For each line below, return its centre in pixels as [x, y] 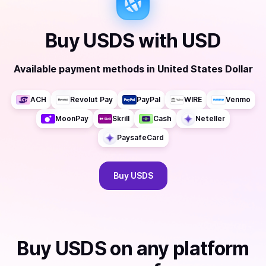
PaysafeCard [140, 137]
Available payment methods [79, 69]
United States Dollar [205, 69]
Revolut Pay [91, 99]
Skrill [121, 118]
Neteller [210, 118]
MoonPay [72, 118]
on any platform [178, 248]
